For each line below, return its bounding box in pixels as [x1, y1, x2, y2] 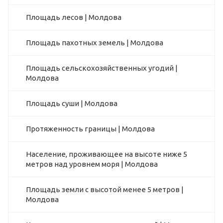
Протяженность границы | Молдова [26, 124, 155, 133]
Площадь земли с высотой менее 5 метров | [26, 185, 184, 194]
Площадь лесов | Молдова [26, 13, 121, 22]
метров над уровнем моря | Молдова [26, 160, 158, 169]
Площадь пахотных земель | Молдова [26, 38, 163, 47]
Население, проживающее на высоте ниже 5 [26, 150, 187, 159]
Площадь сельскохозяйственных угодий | [26, 64, 178, 73]
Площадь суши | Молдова [26, 99, 117, 108]
